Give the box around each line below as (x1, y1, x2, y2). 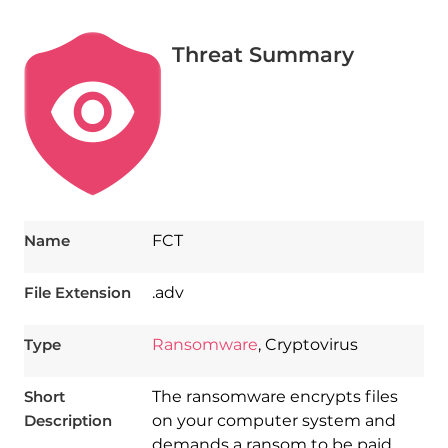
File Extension (23, 282, 131, 302)
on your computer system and (151, 410, 396, 430)
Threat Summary (171, 41, 354, 67)
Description (23, 410, 112, 430)
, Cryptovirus (257, 334, 358, 354)
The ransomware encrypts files (151, 386, 398, 406)
